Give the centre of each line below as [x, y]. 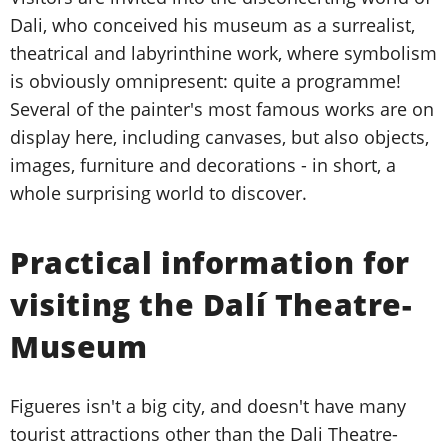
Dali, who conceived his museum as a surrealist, [212, 25]
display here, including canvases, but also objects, [219, 137]
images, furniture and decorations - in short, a [203, 165]
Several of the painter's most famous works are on [222, 109]
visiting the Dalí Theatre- [211, 305]
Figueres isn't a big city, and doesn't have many [208, 406]
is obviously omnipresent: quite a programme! [205, 81]
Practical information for [210, 263]
